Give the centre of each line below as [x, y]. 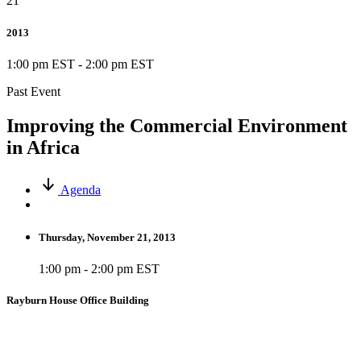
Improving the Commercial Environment [177, 125]
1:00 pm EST [42, 64]
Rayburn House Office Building [78, 301]
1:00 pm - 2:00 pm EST [99, 268]
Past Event [33, 91]
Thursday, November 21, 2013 [107, 237]
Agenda [81, 189]
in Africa [43, 147]
